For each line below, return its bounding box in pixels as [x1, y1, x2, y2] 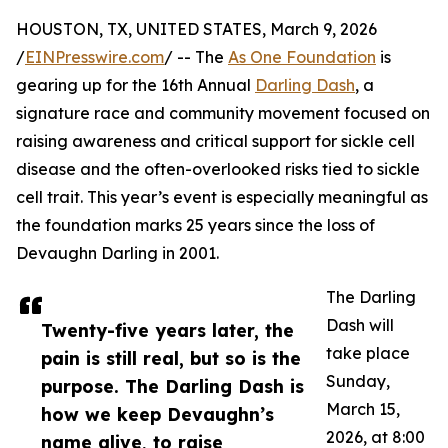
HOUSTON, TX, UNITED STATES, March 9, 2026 [16, 19, 377, 40]
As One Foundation [228, 47, 376, 68]
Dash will [326, 315, 394, 336]
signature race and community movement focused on [16, 103, 430, 124]
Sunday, [326, 371, 390, 392]
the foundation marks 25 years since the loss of [16, 215, 375, 236]
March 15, [326, 399, 400, 420]
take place [326, 343, 410, 364]
